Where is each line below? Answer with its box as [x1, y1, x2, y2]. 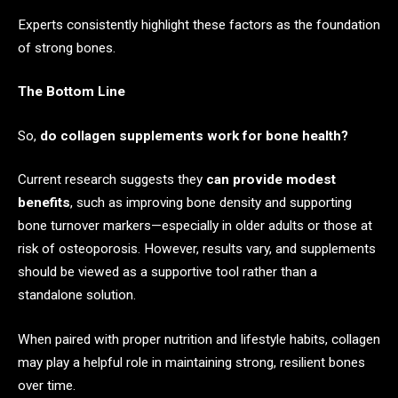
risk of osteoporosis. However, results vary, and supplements [18, 241, 376, 258]
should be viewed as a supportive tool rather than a [18, 264, 317, 281]
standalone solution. [18, 287, 136, 304]
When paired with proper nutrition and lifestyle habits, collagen [18, 331, 380, 348]
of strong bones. [18, 39, 115, 56]
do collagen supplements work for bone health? [40, 127, 348, 144]
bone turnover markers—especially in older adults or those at [18, 218, 372, 235]
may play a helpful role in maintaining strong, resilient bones [18, 354, 365, 371]
